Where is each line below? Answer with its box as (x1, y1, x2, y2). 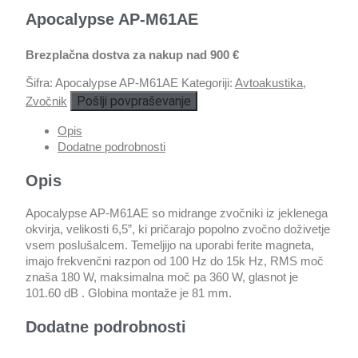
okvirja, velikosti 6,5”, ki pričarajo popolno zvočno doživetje (26, 222, 330, 237)
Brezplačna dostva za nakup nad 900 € (26, 48, 239, 62)
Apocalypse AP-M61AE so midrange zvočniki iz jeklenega (26, 206, 328, 221)
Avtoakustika (235, 76, 303, 90)
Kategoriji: (181, 76, 235, 90)
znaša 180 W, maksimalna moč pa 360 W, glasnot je (26, 270, 298, 284)
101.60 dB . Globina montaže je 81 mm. (26, 286, 232, 300)
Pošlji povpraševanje (77, 93, 191, 109)
